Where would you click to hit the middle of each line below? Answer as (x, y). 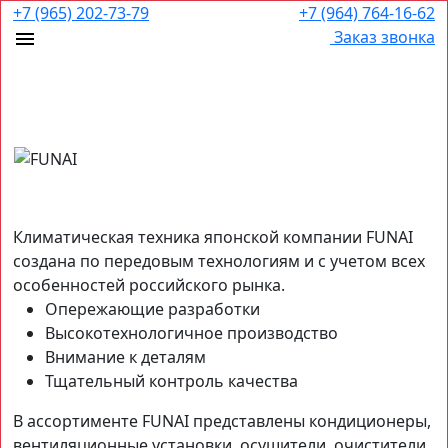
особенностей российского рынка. (149, 284)
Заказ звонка (384, 37)
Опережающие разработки (152, 308)
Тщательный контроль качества (171, 380)
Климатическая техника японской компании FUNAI (213, 236)
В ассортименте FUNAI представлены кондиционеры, (222, 420)
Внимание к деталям (125, 356)
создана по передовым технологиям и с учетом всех (219, 260)
